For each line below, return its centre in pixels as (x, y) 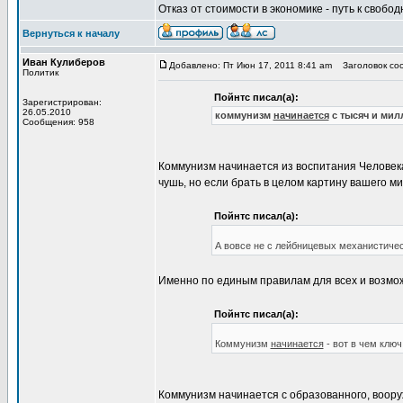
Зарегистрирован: (62, 102)
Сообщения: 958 (58, 122)
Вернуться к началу (71, 33)
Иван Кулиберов (64, 62)
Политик (40, 72)
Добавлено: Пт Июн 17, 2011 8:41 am (251, 65)
